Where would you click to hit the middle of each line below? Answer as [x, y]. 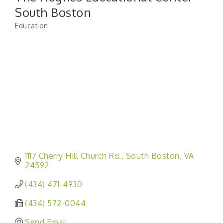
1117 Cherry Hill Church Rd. [73, 156]
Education [32, 25]
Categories [33, 31]
